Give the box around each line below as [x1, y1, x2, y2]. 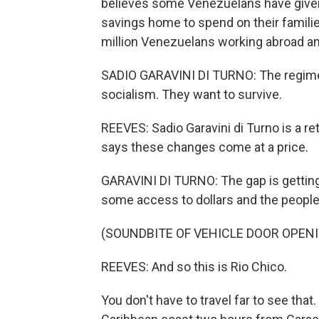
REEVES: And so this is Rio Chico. [101, 259, 287, 274]
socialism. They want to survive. [101, 87, 282, 102]
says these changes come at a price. [101, 140, 308, 155]
